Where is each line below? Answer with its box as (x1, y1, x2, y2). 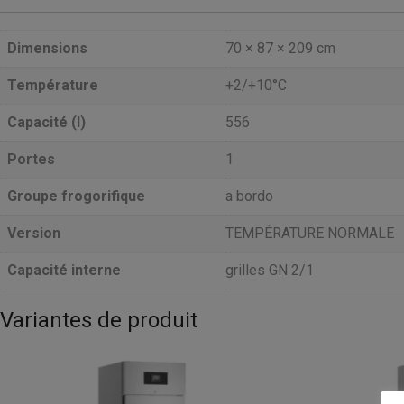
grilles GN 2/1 (225, 261, 314, 279)
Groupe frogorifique (7, 187, 145, 205)
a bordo (225, 187, 273, 205)
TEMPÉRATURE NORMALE (225, 224, 394, 242)
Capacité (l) (7, 113, 86, 131)
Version (7, 224, 60, 242)
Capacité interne (7, 261, 121, 279)
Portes (7, 150, 55, 168)
